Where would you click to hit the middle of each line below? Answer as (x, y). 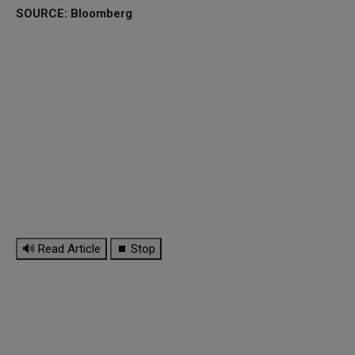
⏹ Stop (136, 248)
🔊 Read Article (61, 248)
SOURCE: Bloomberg (74, 13)
